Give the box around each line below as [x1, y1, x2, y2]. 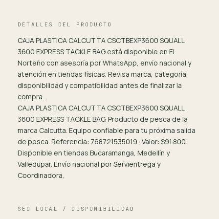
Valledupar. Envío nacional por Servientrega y [18, 159, 160, 169]
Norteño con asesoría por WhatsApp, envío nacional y [18, 58, 191, 67]
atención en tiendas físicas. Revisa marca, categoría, [18, 69, 188, 79]
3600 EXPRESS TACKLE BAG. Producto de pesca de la [18, 114, 188, 124]
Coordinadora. [18, 171, 64, 180]
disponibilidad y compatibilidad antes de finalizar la [18, 81, 182, 90]
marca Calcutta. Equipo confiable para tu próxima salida [18, 126, 196, 135]
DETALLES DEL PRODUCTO [18, 21, 112, 28]
